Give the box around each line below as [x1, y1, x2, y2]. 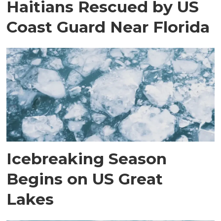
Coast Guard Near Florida [6, 17, 210, 37]
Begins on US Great [6, 169, 163, 189]
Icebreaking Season [6, 149, 167, 169]
